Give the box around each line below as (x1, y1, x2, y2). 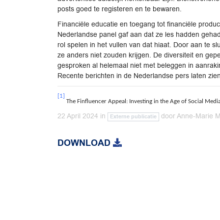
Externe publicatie (110, 112, 157, 120)
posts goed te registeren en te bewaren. (57, 4, 182, 14)
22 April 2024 (57, 110, 98, 121)
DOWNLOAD (57, 136, 113, 149)
